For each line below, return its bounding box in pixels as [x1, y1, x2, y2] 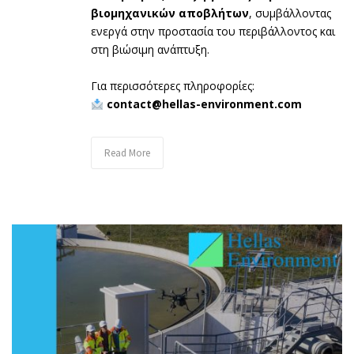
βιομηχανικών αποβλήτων [91, 6, 249, 21]
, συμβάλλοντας [249, 6, 331, 21]
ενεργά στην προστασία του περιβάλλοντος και [91, 24, 335, 40]
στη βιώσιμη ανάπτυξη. [91, 42, 209, 58]
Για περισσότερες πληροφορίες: [91, 78, 254, 94]
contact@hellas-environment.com [106, 96, 302, 112]
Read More [104, 146, 150, 160]
